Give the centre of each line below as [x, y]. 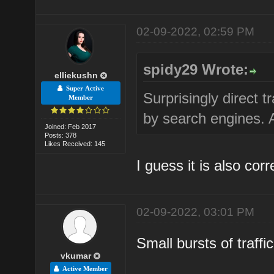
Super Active [83, 88]
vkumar [76, 255]
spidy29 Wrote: [196, 69]
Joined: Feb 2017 [71, 126]
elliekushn [76, 75]
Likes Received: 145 [75, 143]
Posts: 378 [61, 135]
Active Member [83, 268]
